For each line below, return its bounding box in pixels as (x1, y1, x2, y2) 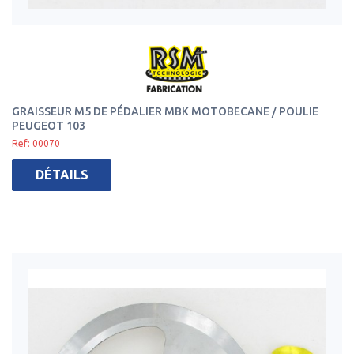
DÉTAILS (35, 168, 88, 182)
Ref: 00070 (12, 138, 60, 149)
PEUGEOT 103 (12, 119, 85, 132)
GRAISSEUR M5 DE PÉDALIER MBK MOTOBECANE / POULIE (12, 105, 318, 118)
